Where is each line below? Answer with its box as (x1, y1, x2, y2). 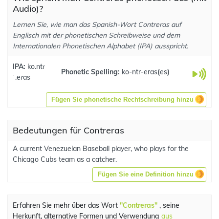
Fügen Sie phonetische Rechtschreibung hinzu (51, 96, 194, 103)
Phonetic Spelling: (61, 67, 122, 76)
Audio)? (13, 3, 43, 14)
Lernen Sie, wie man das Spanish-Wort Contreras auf (13, 20, 181, 29)
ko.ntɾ (25, 62, 45, 71)
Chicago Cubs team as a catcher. (13, 155, 117, 164)
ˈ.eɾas (13, 73, 30, 82)
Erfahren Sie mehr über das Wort (13, 201, 120, 210)
